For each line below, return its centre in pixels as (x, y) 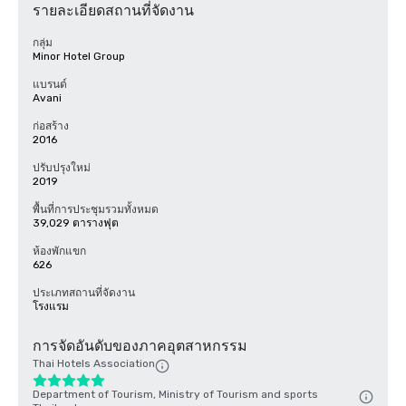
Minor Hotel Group (79, 56)
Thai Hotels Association (94, 363)
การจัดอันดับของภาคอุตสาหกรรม (140, 346)
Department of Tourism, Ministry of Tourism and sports (175, 394)
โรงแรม (51, 306)
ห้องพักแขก (59, 251)
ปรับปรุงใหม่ (62, 168)
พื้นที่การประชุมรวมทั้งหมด (96, 209)
